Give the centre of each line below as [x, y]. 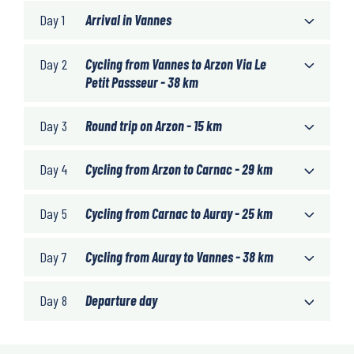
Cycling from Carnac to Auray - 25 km [179, 213]
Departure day [121, 301]
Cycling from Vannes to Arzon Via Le [176, 64]
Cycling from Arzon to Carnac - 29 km [179, 169]
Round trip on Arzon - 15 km [154, 125]
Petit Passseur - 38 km [142, 82]
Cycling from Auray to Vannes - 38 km [179, 257]
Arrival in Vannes [128, 20]
